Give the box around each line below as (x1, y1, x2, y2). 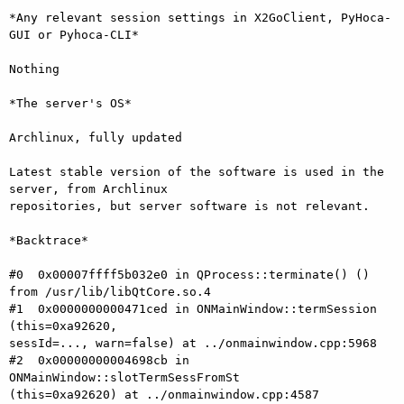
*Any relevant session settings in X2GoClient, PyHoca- (9, 10, 391, 24)
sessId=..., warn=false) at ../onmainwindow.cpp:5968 (9, 335, 377, 350)
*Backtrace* (9, 233, 88, 247)
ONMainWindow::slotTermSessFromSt (9, 370, 240, 384)
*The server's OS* (9, 96, 132, 110)
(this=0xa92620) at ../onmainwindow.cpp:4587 (9, 387, 319, 401)
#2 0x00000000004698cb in (9, 353, 189, 367)
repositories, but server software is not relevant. (9, 198, 370, 213)
